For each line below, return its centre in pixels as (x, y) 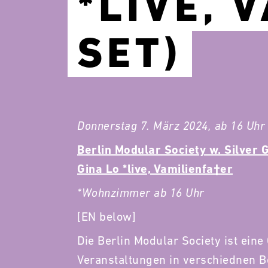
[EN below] (106, 217)
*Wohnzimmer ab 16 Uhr (141, 193)
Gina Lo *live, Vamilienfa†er (155, 169)
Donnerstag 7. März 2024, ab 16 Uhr (171, 126)
